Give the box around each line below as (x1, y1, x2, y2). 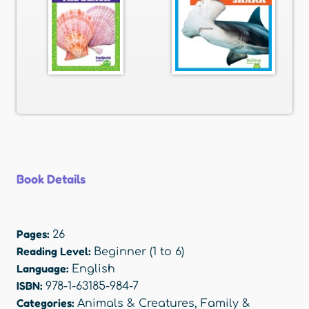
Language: (17, 261, 72, 276)
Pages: (17, 227, 52, 241)
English (72, 263, 115, 276)
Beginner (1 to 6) (94, 246, 184, 259)
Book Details (17, 171, 86, 187)
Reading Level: (17, 244, 94, 259)
